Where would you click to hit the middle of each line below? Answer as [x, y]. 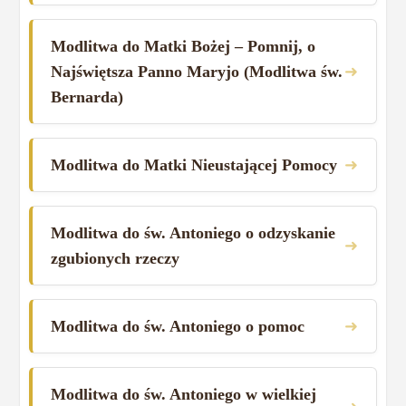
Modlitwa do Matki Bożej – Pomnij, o [184, 46]
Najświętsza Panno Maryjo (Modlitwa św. [197, 71]
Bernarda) [87, 97]
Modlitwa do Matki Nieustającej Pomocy [194, 164]
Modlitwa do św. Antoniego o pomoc [178, 326]
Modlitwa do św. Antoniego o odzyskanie [193, 232]
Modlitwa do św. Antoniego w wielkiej [184, 394]
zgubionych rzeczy [116, 258]
